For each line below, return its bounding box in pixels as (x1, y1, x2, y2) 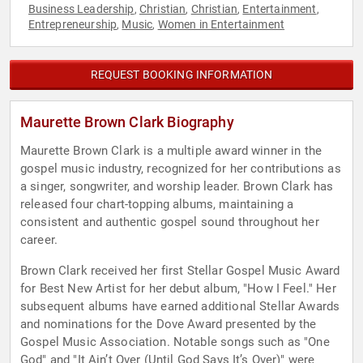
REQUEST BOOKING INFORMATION (90, 68, 273, 82)
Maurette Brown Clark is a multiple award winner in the (20, 143, 322, 159)
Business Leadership (28, 2, 135, 16)
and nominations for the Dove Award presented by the (20, 317, 317, 332)
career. (20, 233, 58, 248)
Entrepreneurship (28, 18, 117, 32)
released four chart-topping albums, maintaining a (20, 197, 294, 212)
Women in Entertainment (157, 18, 285, 32)
